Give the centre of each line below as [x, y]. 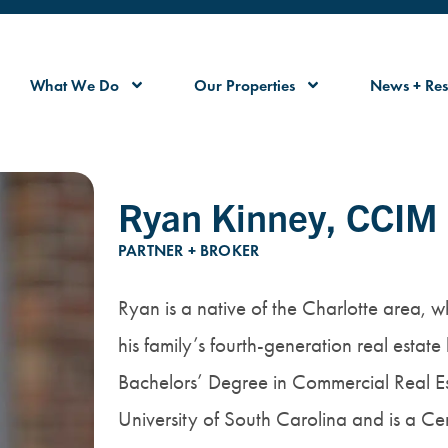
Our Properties [244, 85]
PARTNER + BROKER [189, 250]
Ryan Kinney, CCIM [278, 215]
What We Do [74, 85]
